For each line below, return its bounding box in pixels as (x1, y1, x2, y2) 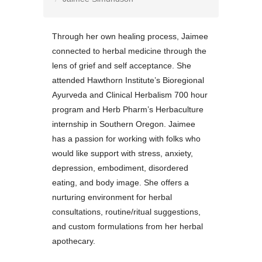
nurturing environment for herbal (52, 192, 172, 202)
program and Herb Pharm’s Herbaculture (52, 105, 204, 115)
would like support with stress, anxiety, (52, 149, 193, 158)
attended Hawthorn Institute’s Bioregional (52, 75, 204, 85)
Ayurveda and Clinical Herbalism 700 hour (52, 90, 208, 100)
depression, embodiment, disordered (52, 163, 188, 173)
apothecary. (52, 236, 95, 246)
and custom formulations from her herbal (52, 222, 203, 232)
